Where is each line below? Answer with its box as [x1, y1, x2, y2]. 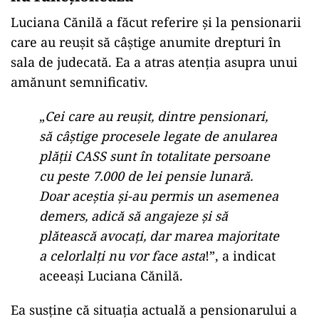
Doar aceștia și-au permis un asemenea [39, 187, 278, 204]
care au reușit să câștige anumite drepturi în [11, 33, 281, 51]
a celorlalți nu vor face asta [39, 247, 205, 264]
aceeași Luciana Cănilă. [39, 267, 183, 284]
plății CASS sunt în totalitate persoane [39, 147, 270, 164]
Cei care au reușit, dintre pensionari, [45, 108, 268, 125]
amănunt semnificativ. [11, 73, 148, 90]
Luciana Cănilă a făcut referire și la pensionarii [11, 14, 301, 31]
